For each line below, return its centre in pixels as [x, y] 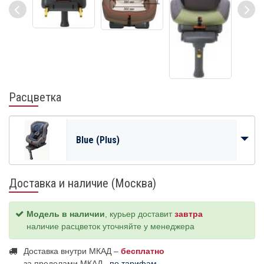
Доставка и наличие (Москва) [82, 184]
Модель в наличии [66, 214]
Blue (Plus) [98, 140]
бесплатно [143, 251]
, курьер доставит [140, 214]
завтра [189, 214]
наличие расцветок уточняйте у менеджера [110, 227]
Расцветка [35, 98]
